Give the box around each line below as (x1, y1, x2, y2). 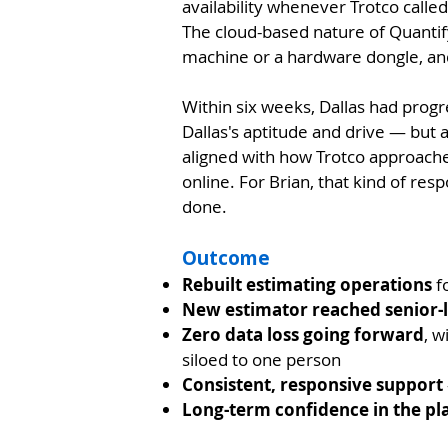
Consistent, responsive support (182, 373, 443, 396)
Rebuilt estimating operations (182, 273, 432, 296)
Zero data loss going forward (182, 323, 424, 346)
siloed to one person (182, 348, 341, 371)
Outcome (182, 245, 270, 271)
